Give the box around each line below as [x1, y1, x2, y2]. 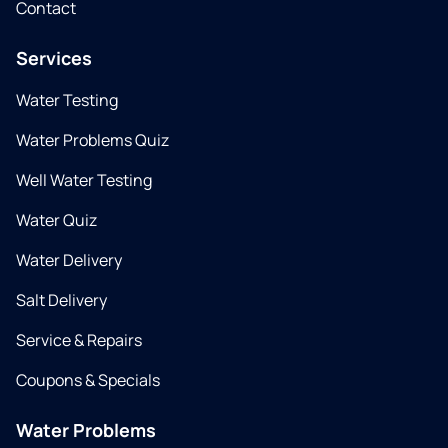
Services [16, 46, 92, 71]
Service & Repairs [16, 329, 142, 352]
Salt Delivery [16, 289, 107, 312]
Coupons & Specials [16, 369, 160, 392]
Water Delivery [16, 249, 122, 272]
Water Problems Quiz [16, 129, 169, 152]
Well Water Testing [16, 169, 152, 192]
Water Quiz [16, 209, 97, 232]
